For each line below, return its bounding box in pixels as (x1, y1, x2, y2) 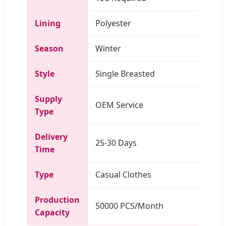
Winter (95, 42, 121, 54)
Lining (35, 17, 61, 29)
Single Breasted (95, 68, 155, 79)
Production (35, 194, 80, 205)
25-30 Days (95, 137, 137, 148)
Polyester (95, 17, 131, 29)
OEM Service (95, 99, 143, 110)
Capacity (35, 206, 70, 218)
